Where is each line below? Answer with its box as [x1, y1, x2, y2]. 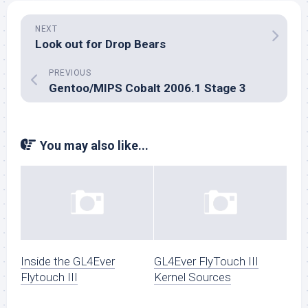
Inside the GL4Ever [21, 254, 115, 269]
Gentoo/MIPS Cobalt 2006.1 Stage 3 [49, 81, 246, 95]
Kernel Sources [154, 270, 231, 285]
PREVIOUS [49, 68, 91, 78]
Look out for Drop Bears [35, 37, 166, 51]
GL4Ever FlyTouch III [154, 254, 258, 269]
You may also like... [40, 138, 148, 153]
